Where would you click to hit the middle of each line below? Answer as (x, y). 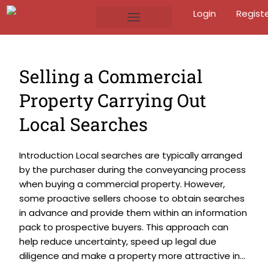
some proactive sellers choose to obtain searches (132, 198)
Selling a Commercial (111, 76)
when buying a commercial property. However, (122, 184)
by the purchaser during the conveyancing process (133, 170)
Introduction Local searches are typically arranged (131, 155)
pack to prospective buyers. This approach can (124, 227)
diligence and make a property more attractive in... (132, 256)
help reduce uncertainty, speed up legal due (118, 241)
